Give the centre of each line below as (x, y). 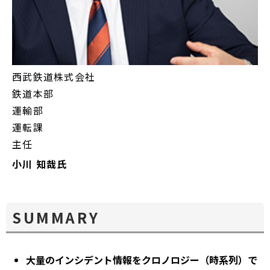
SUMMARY (56, 218)
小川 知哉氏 (40, 164)
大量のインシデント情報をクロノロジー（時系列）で (142, 260)
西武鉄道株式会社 (54, 77)
